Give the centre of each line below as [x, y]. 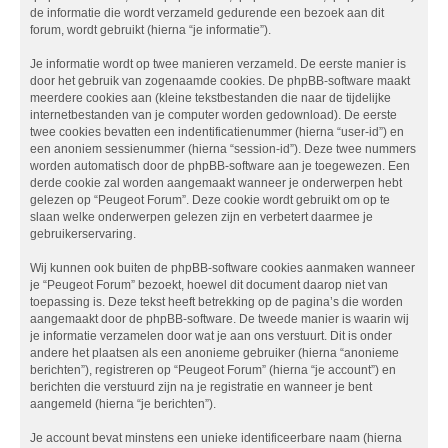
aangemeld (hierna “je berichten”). [123, 404]
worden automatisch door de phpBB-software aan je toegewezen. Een [220, 166]
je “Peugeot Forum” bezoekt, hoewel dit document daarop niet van [209, 285]
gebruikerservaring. [83, 234]
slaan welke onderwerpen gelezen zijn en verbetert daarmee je [201, 217]
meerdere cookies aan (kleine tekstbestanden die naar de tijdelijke [210, 98]
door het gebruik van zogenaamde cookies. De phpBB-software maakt [220, 81]
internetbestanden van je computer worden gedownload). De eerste [213, 115]
